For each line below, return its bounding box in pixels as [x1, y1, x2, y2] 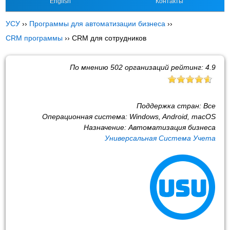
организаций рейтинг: [122, 63, 205, 71]
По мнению [69, 63, 110, 71]
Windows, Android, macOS [129, 112, 216, 121]
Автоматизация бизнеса [128, 123, 216, 131]
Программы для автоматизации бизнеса [29, 20, 166, 28]
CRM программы [6, 34, 63, 42]
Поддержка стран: [136, 101, 203, 110]
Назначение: [83, 123, 128, 131]
